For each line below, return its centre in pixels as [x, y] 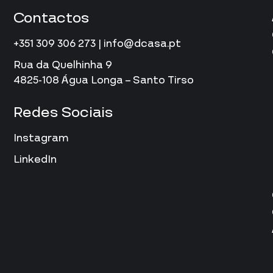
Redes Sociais [63, 113]
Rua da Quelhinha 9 [62, 65]
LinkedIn [35, 160]
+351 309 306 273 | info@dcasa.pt [97, 44]
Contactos [51, 18]
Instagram [41, 138]
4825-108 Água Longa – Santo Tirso [103, 80]
